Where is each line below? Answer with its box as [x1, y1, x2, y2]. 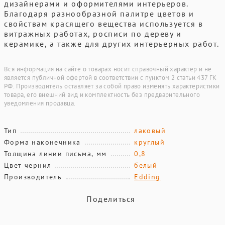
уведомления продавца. [4, 99, 76, 107]
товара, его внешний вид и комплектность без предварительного [4, 90, 200, 99]
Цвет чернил [4, 161, 52, 170]
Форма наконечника [4, 138, 81, 147]
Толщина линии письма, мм [4, 149, 107, 158]
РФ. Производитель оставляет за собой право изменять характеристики [4, 82, 220, 90]
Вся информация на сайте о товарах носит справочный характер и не [4, 65, 212, 73]
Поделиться [86, 194, 136, 204]
